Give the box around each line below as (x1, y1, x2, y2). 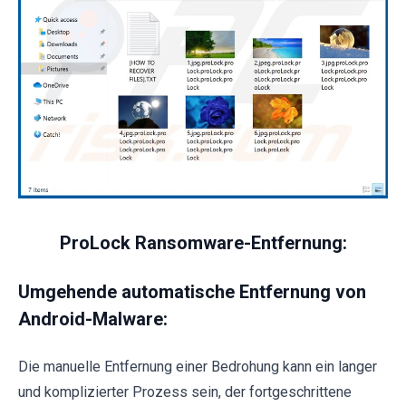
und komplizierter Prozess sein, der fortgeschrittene (18, 382, 352, 401)
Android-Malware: (18, 307, 168, 330)
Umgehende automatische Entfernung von (18, 280, 366, 303)
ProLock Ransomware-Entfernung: (59, 231, 347, 254)
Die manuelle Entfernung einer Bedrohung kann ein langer (18, 357, 377, 375)
